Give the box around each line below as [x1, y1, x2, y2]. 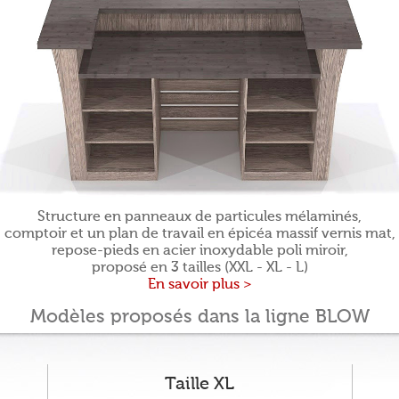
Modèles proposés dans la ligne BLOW [29, 308, 370, 327]
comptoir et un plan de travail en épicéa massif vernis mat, [4, 227, 395, 241]
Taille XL [165, 376, 234, 394]
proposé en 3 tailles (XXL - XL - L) [91, 261, 308, 275]
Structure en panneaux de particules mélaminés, [37, 210, 362, 224]
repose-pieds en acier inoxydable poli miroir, [51, 244, 348, 258]
